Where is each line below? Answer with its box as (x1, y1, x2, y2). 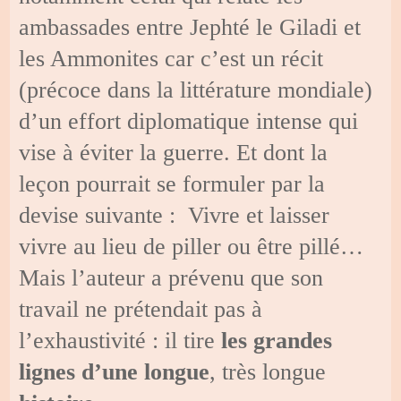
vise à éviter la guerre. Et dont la (19, 139, 328, 166)
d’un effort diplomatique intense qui (19, 107, 359, 134)
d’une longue (81, 358, 210, 385)
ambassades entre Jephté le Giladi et (19, 13, 362, 40)
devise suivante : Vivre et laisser (19, 201, 330, 228)
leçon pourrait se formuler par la (19, 170, 326, 197)
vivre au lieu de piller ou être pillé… (19, 233, 364, 260)
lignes (19, 358, 76, 385)
